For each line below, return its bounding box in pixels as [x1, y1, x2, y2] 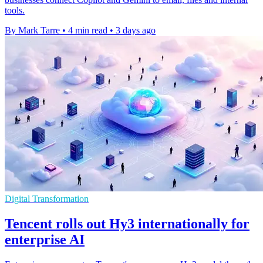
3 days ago [116, 25, 156, 36]
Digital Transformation [5, 194, 89, 204]
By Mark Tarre [5, 25, 60, 36]
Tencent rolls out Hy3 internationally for [5, 215, 249, 231]
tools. [5, 5, 25, 16]
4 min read [68, 25, 107, 36]
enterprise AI [5, 231, 85, 247]
